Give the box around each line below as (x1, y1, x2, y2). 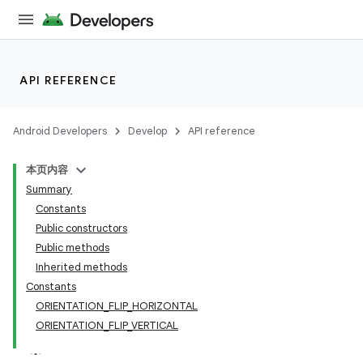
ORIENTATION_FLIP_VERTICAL (36, 318, 178, 332)
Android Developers (13, 124, 107, 138)
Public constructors (36, 221, 127, 235)
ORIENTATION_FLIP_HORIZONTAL (36, 299, 198, 313)
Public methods (36, 241, 109, 254)
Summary (26, 182, 72, 196)
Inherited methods (36, 260, 127, 274)
